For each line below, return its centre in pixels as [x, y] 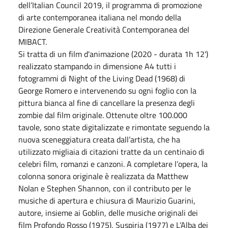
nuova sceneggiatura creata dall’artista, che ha [99, 139]
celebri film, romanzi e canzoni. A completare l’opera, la [113, 164]
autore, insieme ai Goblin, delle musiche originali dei [108, 212]
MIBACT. [33, 41]
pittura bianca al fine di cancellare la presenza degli [107, 103]
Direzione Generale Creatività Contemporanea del [104, 29]
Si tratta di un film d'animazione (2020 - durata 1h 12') [113, 54]
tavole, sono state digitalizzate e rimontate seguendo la [114, 127]
